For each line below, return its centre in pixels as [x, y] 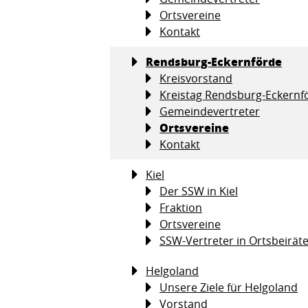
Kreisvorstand [196, 78]
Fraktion [181, 207]
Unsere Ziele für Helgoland [229, 287]
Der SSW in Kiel [199, 191]
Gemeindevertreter [210, 111]
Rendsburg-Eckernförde [214, 61]
